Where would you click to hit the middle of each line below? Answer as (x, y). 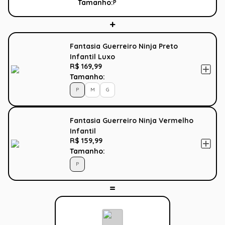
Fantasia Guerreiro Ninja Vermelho (132, 120)
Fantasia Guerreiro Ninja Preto (124, 46)
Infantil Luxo (92, 57)
